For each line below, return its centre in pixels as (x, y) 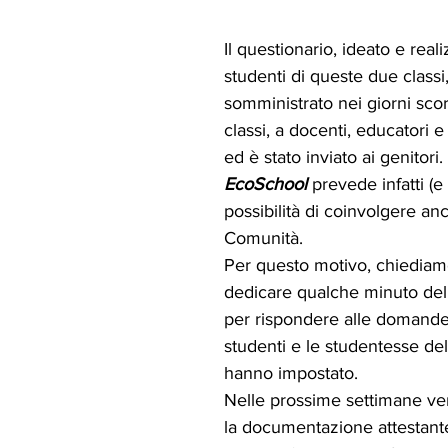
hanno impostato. (291, 372)
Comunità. (263, 237)
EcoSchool (265, 183)
